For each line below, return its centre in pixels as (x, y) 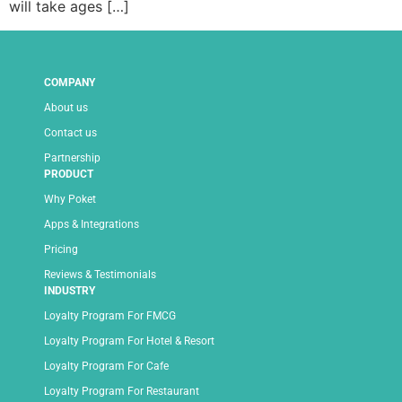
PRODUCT (69, 174)
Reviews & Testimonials (100, 274)
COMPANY (70, 82)
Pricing (61, 249)
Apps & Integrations (92, 224)
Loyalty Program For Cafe (106, 366)
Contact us (70, 132)
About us (66, 107)
